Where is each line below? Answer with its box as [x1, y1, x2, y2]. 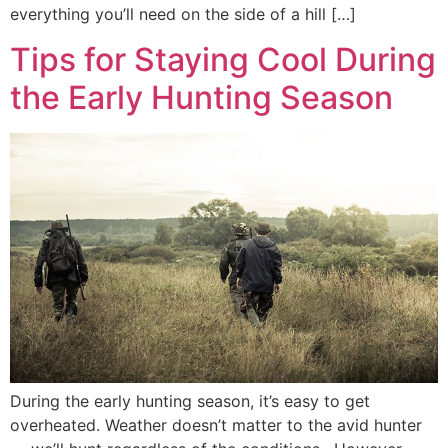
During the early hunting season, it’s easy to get [10, 391, 370, 412]
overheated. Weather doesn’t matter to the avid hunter [10, 415, 422, 436]
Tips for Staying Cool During [10, 39, 436, 79]
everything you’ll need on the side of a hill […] [10, 4, 356, 25]
